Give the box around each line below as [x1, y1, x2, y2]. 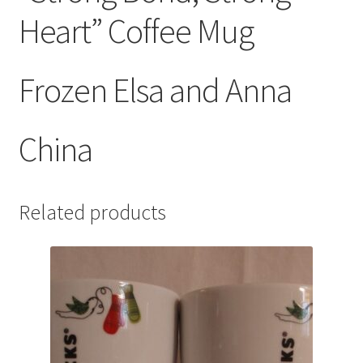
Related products [18, 199, 166, 226]
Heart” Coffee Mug [18, 10, 254, 53]
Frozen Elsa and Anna [18, 68, 292, 111]
